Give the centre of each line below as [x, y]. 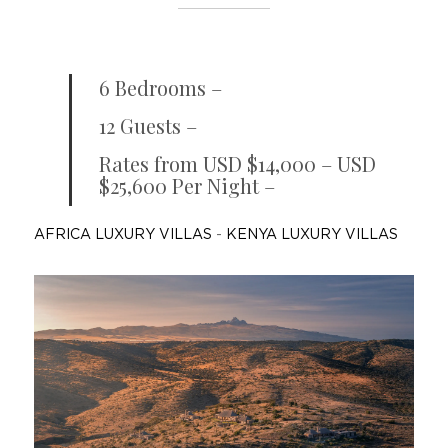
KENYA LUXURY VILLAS [311, 235]
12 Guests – [147, 125]
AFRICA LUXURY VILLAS [122, 235]
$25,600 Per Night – [186, 185]
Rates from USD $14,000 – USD [237, 163]
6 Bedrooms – [160, 87]
